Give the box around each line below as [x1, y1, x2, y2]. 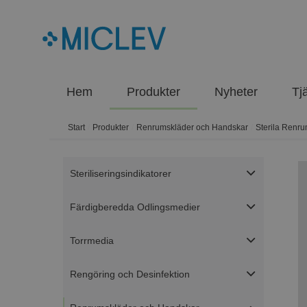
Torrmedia [70, 235, 114, 247]
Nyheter [214, 85, 258, 99]
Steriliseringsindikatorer [70, 168, 171, 180]
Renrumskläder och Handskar [136, 123, 249, 133]
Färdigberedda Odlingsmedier [70, 201, 200, 213]
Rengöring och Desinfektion [70, 269, 190, 280]
